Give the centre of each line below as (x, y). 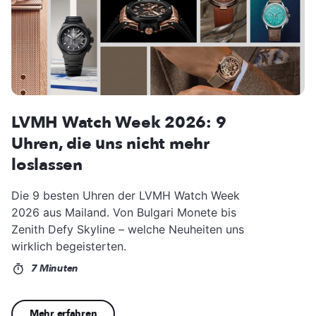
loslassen (47, 165)
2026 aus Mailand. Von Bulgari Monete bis (124, 213)
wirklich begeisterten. (69, 247)
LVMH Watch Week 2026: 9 (119, 123)
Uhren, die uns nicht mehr (110, 144)
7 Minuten (53, 269)
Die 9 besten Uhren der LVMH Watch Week (126, 196)
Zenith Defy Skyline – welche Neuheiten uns (128, 230)
